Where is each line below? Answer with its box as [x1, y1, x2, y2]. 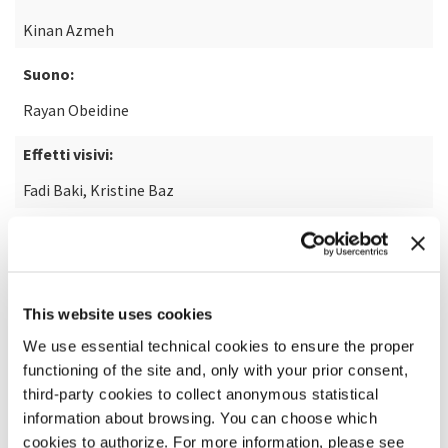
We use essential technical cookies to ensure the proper [23, 337, 415, 354]
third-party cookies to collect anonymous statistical [23, 385, 378, 402]
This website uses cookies [23, 305, 213, 323]
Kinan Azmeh [23, 20, 114, 40]
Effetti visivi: [23, 144, 113, 164]
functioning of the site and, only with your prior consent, [23, 361, 408, 378]
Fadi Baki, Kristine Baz [23, 180, 174, 200]
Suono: [23, 64, 74, 84]
